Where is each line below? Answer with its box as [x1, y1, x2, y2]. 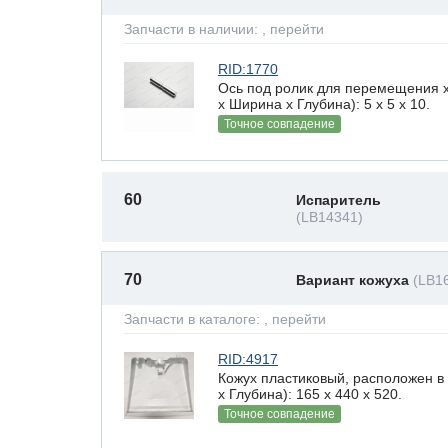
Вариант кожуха [296, 272, 413, 288]
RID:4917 [218, 351, 278, 367]
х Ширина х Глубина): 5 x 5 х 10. [218, 95, 430, 112]
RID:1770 [218, 61, 278, 77]
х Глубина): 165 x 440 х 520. [218, 385, 402, 402]
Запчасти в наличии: [124, 21, 262, 37]
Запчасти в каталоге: [124, 311, 264, 327]
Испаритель [296, 192, 381, 208]
